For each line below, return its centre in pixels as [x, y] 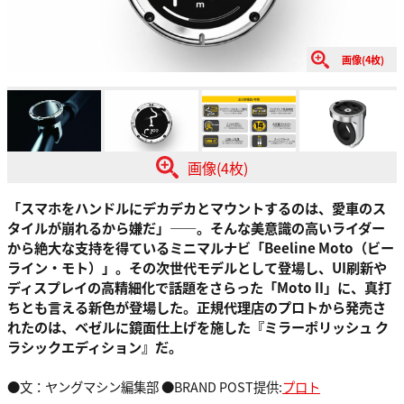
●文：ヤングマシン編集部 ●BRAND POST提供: [145, 386]
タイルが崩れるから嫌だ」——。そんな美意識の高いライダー [196, 227]
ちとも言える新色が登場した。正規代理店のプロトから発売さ [197, 307]
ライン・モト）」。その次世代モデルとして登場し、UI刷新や [197, 267]
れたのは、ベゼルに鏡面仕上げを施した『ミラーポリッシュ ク [198, 326]
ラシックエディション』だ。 [95, 346]
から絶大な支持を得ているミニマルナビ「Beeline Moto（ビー [201, 247]
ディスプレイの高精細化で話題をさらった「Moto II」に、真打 [199, 287]
